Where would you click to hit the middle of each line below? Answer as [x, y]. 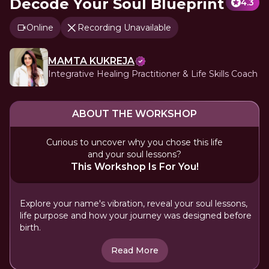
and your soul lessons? [134, 154]
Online [40, 28]
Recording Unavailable [124, 28]
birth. [30, 228]
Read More [134, 250]
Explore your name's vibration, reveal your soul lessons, [134, 204]
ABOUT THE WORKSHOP [134, 114]
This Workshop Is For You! [134, 167]
